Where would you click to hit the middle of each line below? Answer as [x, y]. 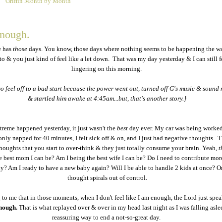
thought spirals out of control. [107, 178]
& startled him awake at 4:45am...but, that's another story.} [107, 99]
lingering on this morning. [107, 69]
